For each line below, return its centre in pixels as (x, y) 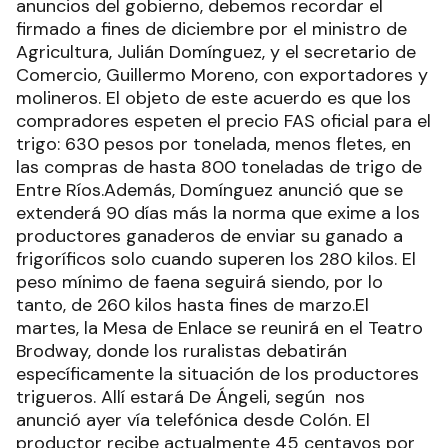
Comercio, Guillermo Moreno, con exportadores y (222, 75)
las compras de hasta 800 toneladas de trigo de (219, 167)
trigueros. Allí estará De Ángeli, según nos (190, 397)
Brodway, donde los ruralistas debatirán (181, 351)
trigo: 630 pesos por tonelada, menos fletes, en (213, 144)
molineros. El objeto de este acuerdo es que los (213, 98)
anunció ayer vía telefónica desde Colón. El (193, 420)
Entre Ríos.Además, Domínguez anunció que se (209, 190)
